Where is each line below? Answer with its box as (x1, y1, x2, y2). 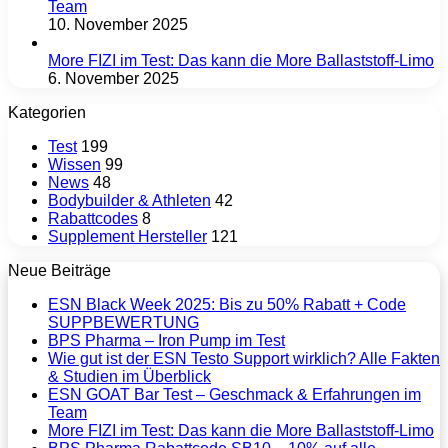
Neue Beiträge (8, 262, 111, 280)
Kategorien (8, 104, 86, 122)
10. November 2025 (48, 16, 188, 34)
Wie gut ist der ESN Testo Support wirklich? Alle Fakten (48, 350, 440, 368)
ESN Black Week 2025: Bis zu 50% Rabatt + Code (48, 296, 406, 314)
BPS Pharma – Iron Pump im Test (48, 332, 285, 350)
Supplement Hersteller (48, 228, 207, 246)
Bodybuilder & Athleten (48, 192, 211, 210)
